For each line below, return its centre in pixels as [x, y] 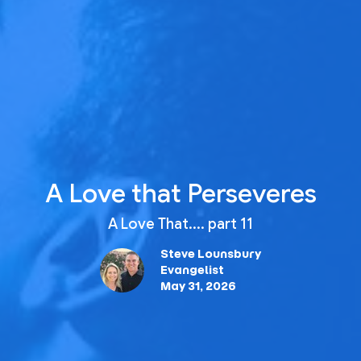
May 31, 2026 [198, 286]
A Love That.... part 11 [180, 224]
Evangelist [192, 270]
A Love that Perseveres [180, 193]
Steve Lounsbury [211, 253]
